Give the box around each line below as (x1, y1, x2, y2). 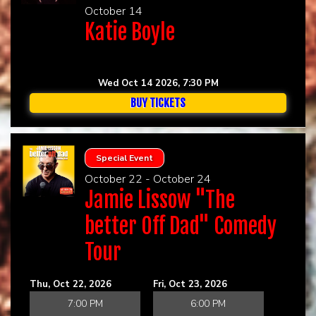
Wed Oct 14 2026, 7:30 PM (97, 76, 219, 90)
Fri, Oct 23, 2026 (152, 277, 227, 291)
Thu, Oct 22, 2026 (30, 277, 111, 291)
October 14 (84, 3, 142, 19)
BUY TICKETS (130, 95, 186, 110)
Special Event (95, 152, 153, 164)
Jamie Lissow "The (84, 186, 235, 213)
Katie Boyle (84, 18, 175, 45)
